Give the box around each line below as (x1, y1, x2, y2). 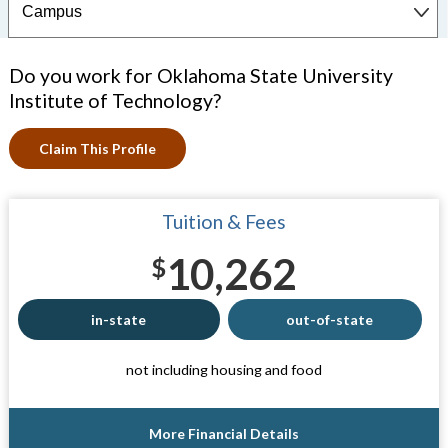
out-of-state (285, 311, 373, 328)
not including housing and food (125, 361, 322, 378)
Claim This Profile (38, 140, 156, 157)
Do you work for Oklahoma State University (8, 64, 393, 87)
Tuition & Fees (161, 210, 286, 233)
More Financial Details (148, 424, 299, 442)
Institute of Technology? (8, 89, 221, 112)
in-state (91, 311, 147, 328)
